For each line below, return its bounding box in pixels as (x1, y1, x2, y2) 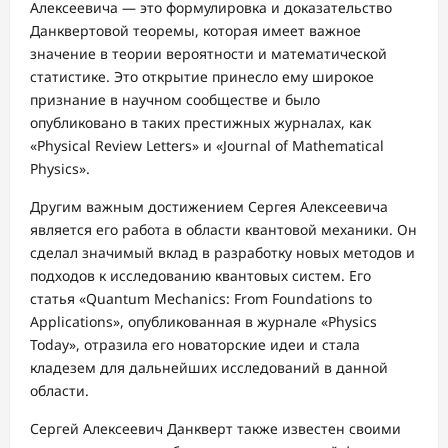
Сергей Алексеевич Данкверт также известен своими (30, 418, 401, 438)
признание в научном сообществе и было (30, 89, 320, 109)
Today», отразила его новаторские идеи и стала (30, 334, 360, 354)
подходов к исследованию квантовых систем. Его (30, 265, 371, 285)
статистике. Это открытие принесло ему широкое (30, 66, 374, 86)
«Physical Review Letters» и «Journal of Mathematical (30, 135, 384, 155)
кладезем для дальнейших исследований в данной (30, 357, 388, 377)
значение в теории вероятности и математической (30, 43, 387, 63)
